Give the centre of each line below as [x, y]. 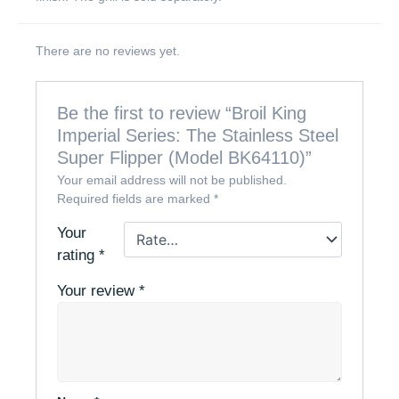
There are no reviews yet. [108, 51]
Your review [98, 291]
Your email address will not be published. [172, 180]
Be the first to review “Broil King [182, 114]
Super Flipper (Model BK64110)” [185, 158]
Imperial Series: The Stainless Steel [198, 136]
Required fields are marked [136, 199]
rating [78, 256]
